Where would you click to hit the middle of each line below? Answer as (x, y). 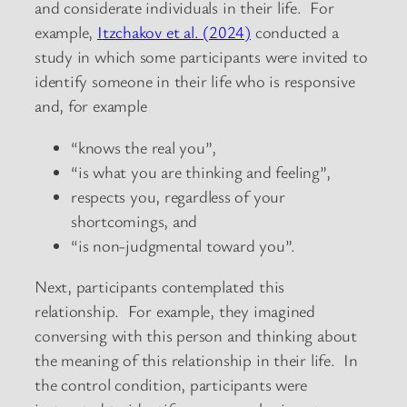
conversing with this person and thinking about (196, 336)
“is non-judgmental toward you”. (184, 245)
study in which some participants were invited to (201, 57)
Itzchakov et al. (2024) (174, 32)
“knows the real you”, (144, 147)
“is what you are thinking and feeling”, (201, 171)
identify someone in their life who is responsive (195, 81)
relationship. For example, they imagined (175, 311)
